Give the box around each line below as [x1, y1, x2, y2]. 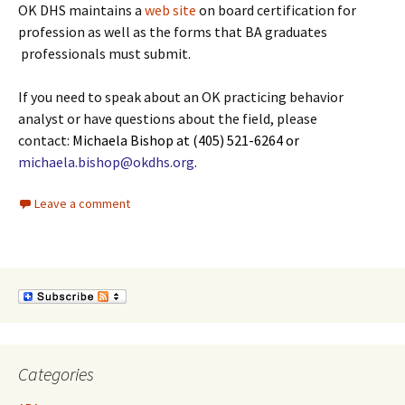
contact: [18, 131, 72, 149]
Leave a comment [34, 195, 130, 212]
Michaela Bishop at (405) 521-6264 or [72, 131, 299, 149]
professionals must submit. [18, 44, 191, 62]
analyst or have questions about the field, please [18, 109, 317, 127]
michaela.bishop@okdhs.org [18, 153, 194, 171]
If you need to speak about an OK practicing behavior [18, 88, 344, 106]
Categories [18, 363, 94, 385]
